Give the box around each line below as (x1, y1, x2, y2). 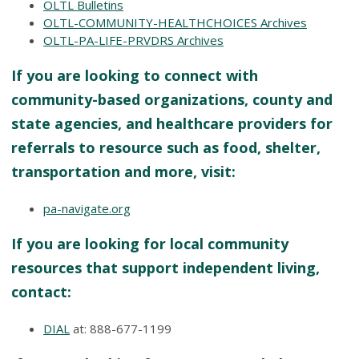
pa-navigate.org (43, 200, 131, 216)
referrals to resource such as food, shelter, (11, 137, 321, 157)
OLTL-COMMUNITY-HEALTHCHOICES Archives (43, 14, 307, 30)
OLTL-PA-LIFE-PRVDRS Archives (43, 31, 224, 48)
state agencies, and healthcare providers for (11, 113, 333, 133)
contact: (11, 281, 71, 301)
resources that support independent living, (11, 257, 320, 277)
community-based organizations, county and (11, 89, 333, 109)
